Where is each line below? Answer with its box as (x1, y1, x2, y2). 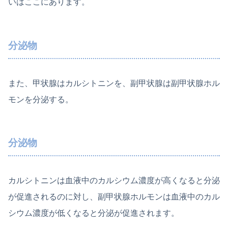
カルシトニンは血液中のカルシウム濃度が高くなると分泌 (8, 176, 220, 185)
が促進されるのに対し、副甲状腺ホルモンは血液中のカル (8, 192, 220, 201)
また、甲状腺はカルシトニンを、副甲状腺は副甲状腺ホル (8, 78, 220, 88)
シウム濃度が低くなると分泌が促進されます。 (8, 208, 179, 217)
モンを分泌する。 (8, 95, 73, 104)
